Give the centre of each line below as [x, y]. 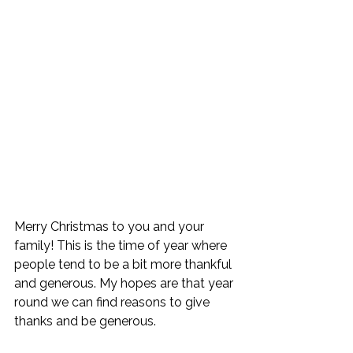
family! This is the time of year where [122, 246]
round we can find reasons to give [113, 303]
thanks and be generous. [87, 321]
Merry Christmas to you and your [111, 227]
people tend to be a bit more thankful [124, 265]
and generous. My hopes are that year [125, 284]
